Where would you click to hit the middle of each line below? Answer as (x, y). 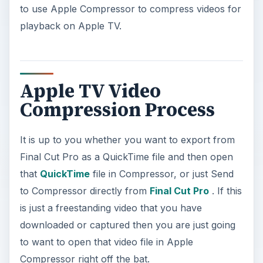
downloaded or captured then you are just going (127, 225)
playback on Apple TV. (70, 26)
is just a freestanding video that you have (111, 208)
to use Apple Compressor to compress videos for (130, 9)
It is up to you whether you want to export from (127, 140)
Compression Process (117, 110)
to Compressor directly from (85, 191)
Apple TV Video (90, 91)
